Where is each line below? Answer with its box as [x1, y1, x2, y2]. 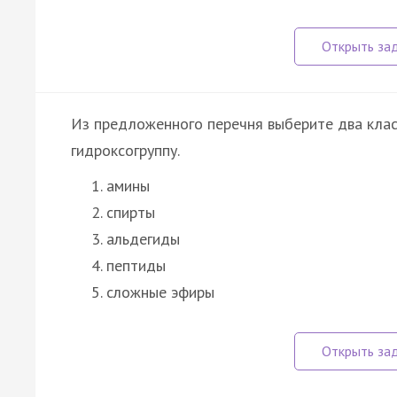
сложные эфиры [106, 281, 214, 302]
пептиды [106, 254, 166, 276]
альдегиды [106, 228, 180, 249]
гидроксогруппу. [71, 139, 180, 160]
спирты [106, 201, 155, 222]
